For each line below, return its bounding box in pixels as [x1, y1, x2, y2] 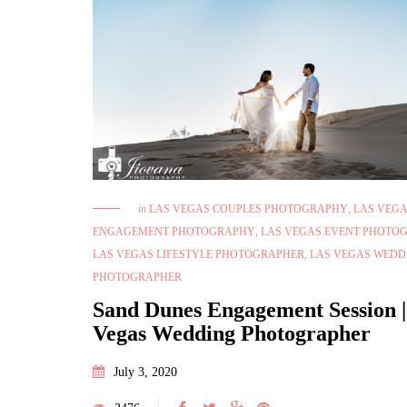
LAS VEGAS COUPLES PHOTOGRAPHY [149, 203, 348, 216]
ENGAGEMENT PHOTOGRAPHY [93, 225, 255, 239]
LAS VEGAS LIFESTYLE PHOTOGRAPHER [93, 248, 304, 262]
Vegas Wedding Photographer [93, 322, 371, 346]
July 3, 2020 [114, 365, 177, 380]
